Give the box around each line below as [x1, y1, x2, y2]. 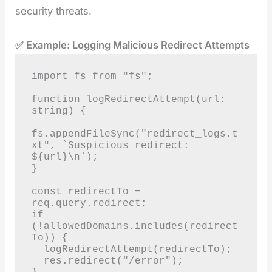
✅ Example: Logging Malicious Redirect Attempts [15, 39, 250, 52]
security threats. [15, 5, 92, 18]
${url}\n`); [31, 151, 98, 163]
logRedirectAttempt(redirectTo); [31, 243, 44, 255]
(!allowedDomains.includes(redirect [31, 220, 238, 232]
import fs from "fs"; [31, 70, 153, 82]
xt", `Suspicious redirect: [31, 139, 189, 151]
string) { [31, 104, 86, 117]
